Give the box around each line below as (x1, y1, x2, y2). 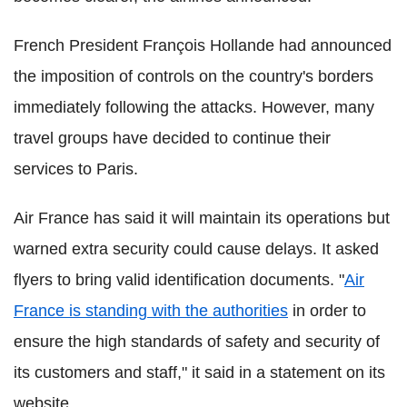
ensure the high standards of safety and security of (14, 333, 380, 352)
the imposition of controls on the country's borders (14, 67, 373, 86)
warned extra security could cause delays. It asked (14, 240, 379, 259)
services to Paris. (14, 160, 138, 179)
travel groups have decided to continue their (14, 129, 331, 148)
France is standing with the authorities (14, 302, 288, 321)
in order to (288, 302, 366, 321)
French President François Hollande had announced (14, 36, 392, 55)
